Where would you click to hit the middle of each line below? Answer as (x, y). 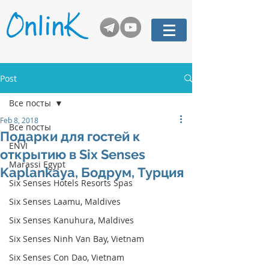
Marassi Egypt (37, 164)
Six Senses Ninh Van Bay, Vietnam (77, 239)
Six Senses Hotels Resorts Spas (71, 183)
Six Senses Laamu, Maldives (65, 201)
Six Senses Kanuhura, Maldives (71, 220)
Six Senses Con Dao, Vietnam (67, 257)
